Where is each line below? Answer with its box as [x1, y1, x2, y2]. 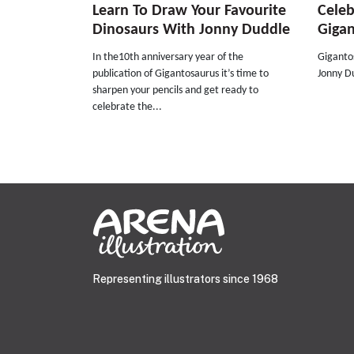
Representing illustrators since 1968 [92, 272, 278, 285]
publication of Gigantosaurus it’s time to [92, 67, 269, 80]
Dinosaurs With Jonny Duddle [92, 21, 290, 38]
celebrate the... [92, 100, 162, 113]
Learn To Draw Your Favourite [92, 2, 286, 19]
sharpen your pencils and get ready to [92, 84, 258, 96]
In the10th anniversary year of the [92, 51, 243, 63]
